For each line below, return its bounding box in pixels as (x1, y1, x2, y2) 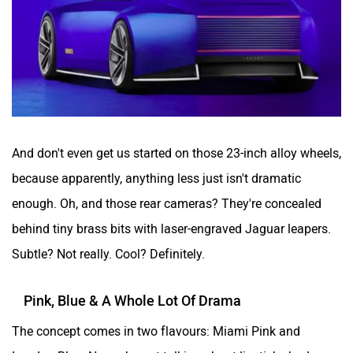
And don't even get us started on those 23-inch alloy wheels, (12, 145, 341, 161)
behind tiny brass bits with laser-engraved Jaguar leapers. (12, 221, 331, 236)
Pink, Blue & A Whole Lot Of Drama (24, 292, 241, 310)
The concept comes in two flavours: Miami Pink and (12, 323, 300, 339)
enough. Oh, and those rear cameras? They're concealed (12, 195, 321, 211)
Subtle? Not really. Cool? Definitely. (12, 246, 205, 262)
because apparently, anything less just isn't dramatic (12, 170, 301, 186)
